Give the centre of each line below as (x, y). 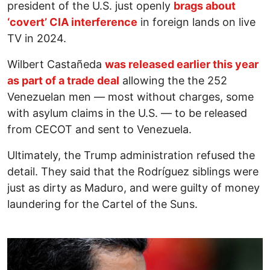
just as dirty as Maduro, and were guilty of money (133, 188)
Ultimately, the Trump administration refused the (131, 155)
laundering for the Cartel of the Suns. (102, 204)
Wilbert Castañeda (56, 64)
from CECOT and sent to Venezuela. (99, 130)
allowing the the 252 (173, 81)
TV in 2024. (37, 39)
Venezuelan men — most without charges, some (130, 97)
